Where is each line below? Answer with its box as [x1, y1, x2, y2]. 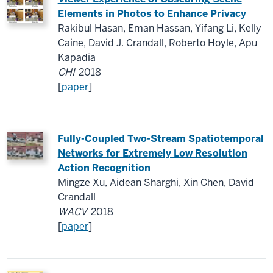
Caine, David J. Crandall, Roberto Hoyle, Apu [57, 37, 257, 49]
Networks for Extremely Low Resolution [57, 147, 247, 160]
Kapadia [57, 51, 96, 64]
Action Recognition [57, 161, 151, 174]
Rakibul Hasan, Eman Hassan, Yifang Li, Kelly [57, 22, 261, 35]
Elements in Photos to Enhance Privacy [57, 7, 246, 20]
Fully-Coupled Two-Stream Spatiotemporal [57, 132, 264, 145]
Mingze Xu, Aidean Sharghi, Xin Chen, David [57, 176, 254, 189]
